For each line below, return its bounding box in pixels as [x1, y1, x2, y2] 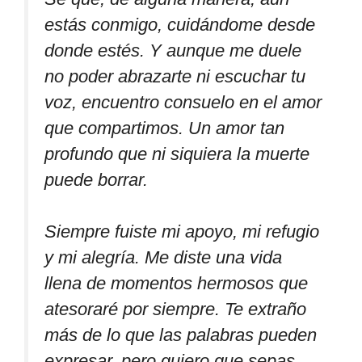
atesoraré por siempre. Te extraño [44, 299, 306, 320]
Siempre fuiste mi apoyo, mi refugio [44, 221, 319, 242]
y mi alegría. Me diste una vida [44, 247, 282, 268]
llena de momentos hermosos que [44, 273, 308, 294]
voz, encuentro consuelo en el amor [44, 91, 322, 112]
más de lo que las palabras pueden [44, 325, 317, 346]
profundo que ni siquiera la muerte [44, 143, 309, 164]
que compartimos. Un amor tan [44, 117, 284, 138]
